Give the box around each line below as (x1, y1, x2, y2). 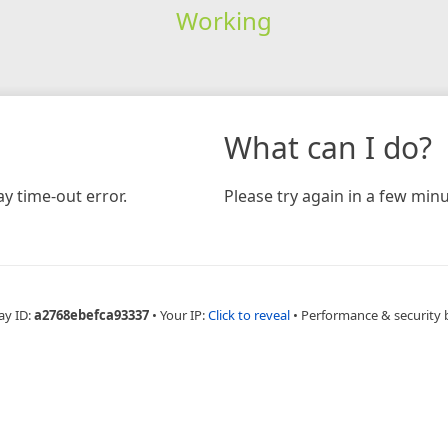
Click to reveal (207, 305, 290, 324)
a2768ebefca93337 (33, 305, 149, 324)
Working (175, 3, 272, 37)
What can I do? (224, 126, 432, 168)
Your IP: (159, 305, 208, 324)
